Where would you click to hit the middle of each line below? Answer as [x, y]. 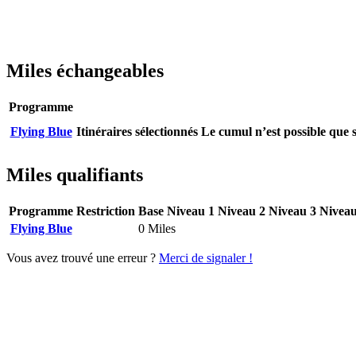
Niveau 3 [292, 211]
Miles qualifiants [75, 175]
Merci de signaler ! [206, 258]
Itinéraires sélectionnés [137, 132]
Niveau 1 [191, 211]
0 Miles [157, 229]
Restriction [106, 211]
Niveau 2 [242, 211]
